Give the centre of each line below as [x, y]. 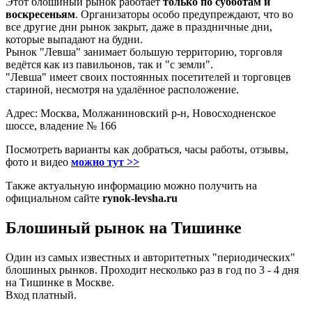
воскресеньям [40, 15]
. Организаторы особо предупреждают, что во [184, 15]
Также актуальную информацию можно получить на [131, 186]
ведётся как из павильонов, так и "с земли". [109, 65]
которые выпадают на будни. [74, 40]
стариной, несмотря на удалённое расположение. [122, 90]
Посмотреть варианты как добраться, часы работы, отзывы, [147, 150]
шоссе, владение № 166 [61, 126]
